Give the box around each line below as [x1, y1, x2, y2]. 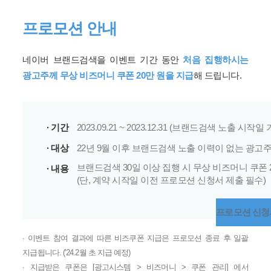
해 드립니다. [193, 70, 242, 80]
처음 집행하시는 [183, 54, 249, 65]
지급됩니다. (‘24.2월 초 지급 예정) [22, 248, 131, 257]
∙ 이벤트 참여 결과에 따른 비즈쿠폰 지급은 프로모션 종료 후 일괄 [22, 233, 249, 243]
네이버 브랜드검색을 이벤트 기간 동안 [22, 54, 183, 65]
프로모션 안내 [22, 19, 117, 38]
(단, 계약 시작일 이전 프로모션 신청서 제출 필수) [76, 175, 266, 185]
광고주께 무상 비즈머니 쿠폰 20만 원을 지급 [22, 70, 194, 80]
